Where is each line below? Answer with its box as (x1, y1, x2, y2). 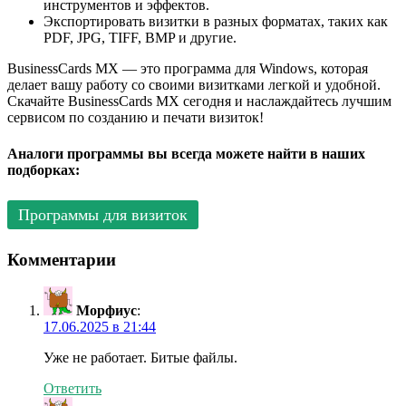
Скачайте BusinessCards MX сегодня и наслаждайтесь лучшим (7, 93, 391, 110)
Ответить (43, 381, 101, 397)
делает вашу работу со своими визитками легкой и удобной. (7, 77, 381, 93)
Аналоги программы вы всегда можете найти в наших (7, 145, 365, 161)
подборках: (7, 161, 80, 178)
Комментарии (7, 249, 116, 269)
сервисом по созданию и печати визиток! (7, 110, 264, 126)
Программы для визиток (18, 206, 188, 224)
